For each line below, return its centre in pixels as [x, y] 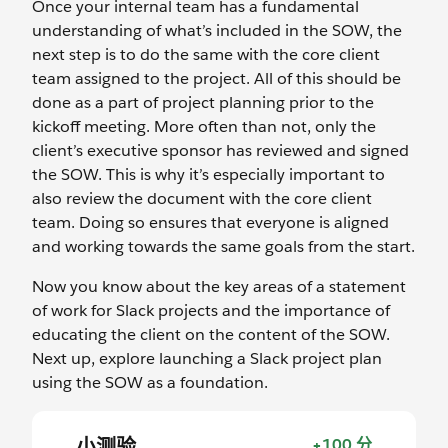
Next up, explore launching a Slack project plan [207, 358]
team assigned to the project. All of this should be [216, 78]
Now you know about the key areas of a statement [219, 286]
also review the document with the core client [202, 198]
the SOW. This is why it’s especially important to [208, 174]
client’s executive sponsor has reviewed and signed [220, 150]
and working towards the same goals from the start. [223, 246]
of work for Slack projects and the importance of [211, 310]
